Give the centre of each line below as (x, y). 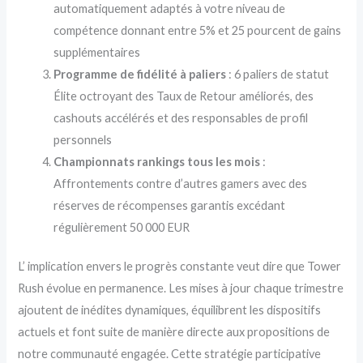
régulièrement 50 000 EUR (122, 227)
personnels (83, 139)
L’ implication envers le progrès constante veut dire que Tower (180, 267)
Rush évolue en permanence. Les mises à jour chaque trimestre (181, 288)
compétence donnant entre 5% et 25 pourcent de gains (198, 30)
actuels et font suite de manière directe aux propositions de (174, 332)
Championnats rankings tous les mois (157, 161)
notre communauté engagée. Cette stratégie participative (170, 354)
